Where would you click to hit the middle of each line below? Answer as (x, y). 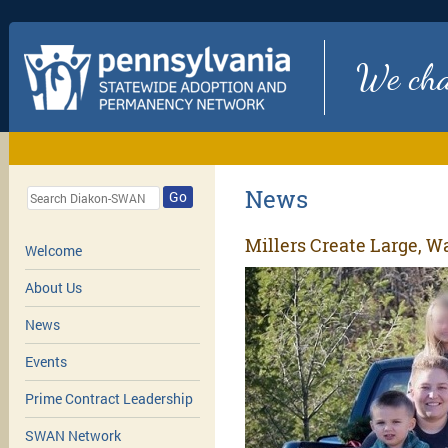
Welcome (53, 251)
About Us (53, 288)
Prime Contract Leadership (108, 399)
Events (45, 362)
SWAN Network (72, 436)
